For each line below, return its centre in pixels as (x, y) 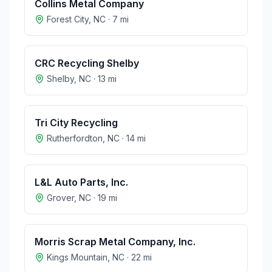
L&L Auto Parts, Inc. (81, 182)
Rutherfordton (75, 138)
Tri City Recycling (76, 123)
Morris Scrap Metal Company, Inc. (115, 242)
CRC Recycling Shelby (87, 63)
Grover (60, 198)
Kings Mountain (77, 257)
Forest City (68, 19)
